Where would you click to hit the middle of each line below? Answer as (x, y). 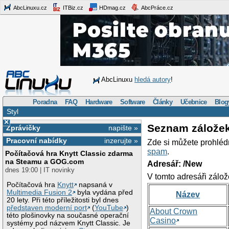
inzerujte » (121, 141)
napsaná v (95, 185)
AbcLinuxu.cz (30, 7)
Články (163, 102)
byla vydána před (104, 192)
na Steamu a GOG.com (45, 162)
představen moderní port (47, 208)
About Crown (174, 211)
